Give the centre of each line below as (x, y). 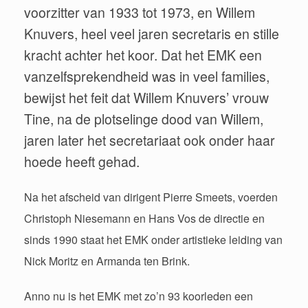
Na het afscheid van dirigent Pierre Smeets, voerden (151, 197)
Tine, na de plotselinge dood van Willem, (144, 119)
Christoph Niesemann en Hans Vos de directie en (144, 218)
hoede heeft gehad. (84, 161)
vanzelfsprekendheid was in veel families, (147, 76)
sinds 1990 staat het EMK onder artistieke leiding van (153, 240)
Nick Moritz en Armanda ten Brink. (107, 261)
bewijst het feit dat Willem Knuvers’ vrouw (146, 97)
